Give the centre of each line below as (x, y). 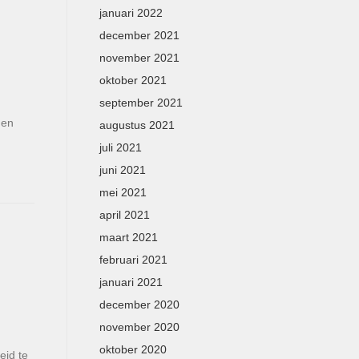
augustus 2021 (137, 125)
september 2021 (141, 103)
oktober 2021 (133, 80)
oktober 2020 (133, 349)
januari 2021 (131, 282)
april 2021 (124, 215)
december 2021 (139, 35)
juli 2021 (120, 147)
